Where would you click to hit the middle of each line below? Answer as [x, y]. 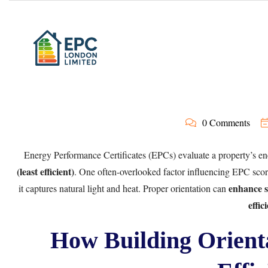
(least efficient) [45, 171]
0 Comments [226, 122]
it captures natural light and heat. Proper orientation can [124, 188]
